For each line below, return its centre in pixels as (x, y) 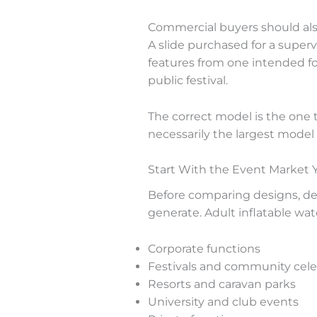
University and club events (223, 301)
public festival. (188, 80)
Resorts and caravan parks (221, 284)
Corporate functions (204, 248)
